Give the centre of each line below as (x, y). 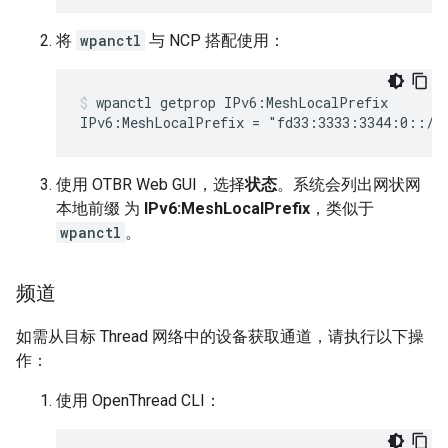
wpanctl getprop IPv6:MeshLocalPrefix (242, 102)
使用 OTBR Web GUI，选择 (150, 184)
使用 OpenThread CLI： (138, 400)
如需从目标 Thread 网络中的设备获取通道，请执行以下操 (220, 336)
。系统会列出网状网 (349, 184)
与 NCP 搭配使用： (215, 40)
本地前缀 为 (100, 208)
